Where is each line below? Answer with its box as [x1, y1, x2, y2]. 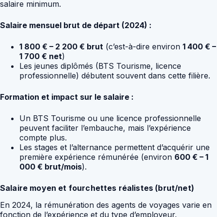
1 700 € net [19, 51, 62, 62]
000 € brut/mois [19, 162, 82, 172]
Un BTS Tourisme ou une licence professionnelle [19, 113, 201, 124]
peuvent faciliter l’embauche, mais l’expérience [19, 123, 191, 133]
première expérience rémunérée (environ [19, 152, 174, 162]
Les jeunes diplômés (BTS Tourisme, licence [19, 61, 181, 71]
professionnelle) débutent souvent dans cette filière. [19, 71, 210, 81]
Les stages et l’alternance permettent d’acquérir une [19, 142, 210, 153]
